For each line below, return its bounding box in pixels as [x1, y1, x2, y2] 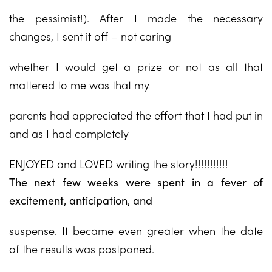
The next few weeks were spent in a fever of [9, 174, 263, 189]
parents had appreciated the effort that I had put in [9, 107, 263, 123]
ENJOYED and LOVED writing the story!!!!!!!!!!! [9, 156, 228, 171]
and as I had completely [9, 126, 129, 141]
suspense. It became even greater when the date [9, 223, 263, 238]
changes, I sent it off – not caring [9, 29, 171, 44]
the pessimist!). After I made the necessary [9, 10, 263, 25]
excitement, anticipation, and [9, 192, 152, 208]
